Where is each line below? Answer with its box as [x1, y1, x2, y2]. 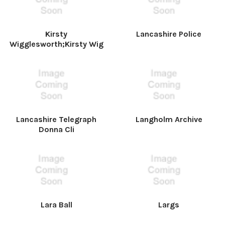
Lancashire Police [136, 29, 201, 39]
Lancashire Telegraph [16, 115, 96, 124]
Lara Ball [40, 200, 72, 209]
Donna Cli [38, 125, 74, 134]
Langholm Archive [135, 115, 202, 124]
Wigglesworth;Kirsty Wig [9, 39, 103, 49]
